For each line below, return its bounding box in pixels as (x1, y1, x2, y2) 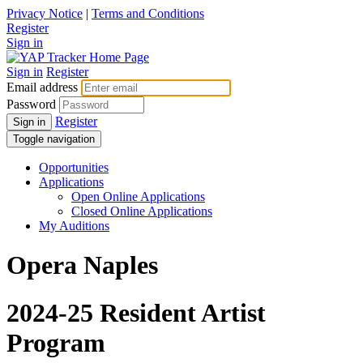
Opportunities (39, 160, 109, 174)
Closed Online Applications (71, 204, 212, 218)
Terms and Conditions (92, 6, 204, 20)
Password (6, 97, 56, 111)
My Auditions (39, 219, 109, 233)
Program (6, 327, 105, 357)
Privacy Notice (6, 6, 83, 20)
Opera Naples (6, 250, 158, 280)
